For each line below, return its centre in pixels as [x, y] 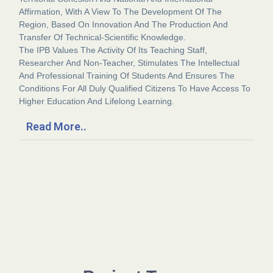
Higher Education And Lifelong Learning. [97, 101]
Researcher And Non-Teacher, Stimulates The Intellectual [129, 63]
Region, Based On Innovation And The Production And [124, 25]
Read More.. [57, 127]
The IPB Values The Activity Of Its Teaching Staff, [113, 50]
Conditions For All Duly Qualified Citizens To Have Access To [135, 89]
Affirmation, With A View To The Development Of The [121, 12]
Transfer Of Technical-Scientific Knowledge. [103, 37]
